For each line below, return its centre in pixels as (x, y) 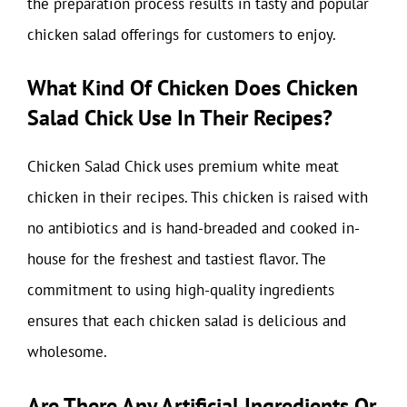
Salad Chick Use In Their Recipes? (180, 118)
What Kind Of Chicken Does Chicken (193, 88)
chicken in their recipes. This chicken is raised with (198, 197)
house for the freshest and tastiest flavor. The (177, 259)
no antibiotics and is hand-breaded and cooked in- (194, 228)
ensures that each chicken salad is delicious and (187, 321)
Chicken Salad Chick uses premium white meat (183, 166)
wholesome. (67, 352)
